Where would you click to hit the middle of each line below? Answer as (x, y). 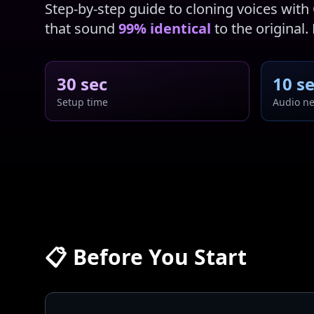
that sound (82, 28)
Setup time (82, 102)
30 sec (82, 84)
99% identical (165, 28)
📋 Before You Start (146, 257)
